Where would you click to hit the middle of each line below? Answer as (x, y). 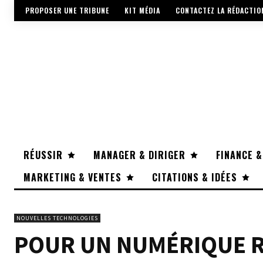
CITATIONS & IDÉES (195, 178)
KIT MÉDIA (142, 11)
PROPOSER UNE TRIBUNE (67, 11)
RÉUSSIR (43, 155)
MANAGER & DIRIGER (139, 155)
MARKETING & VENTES (73, 178)
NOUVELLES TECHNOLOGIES (57, 218)
